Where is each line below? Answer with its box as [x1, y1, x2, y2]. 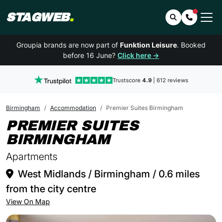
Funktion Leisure [120, 41, 177, 49]
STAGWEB [6, 11, 69, 24]
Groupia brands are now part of [16, 41, 120, 49]
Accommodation [50, 104, 96, 111]
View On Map [6, 197, 50, 206]
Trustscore [112, 77, 142, 84]
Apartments [6, 151, 57, 163]
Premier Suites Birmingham [106, 104, 183, 111]
